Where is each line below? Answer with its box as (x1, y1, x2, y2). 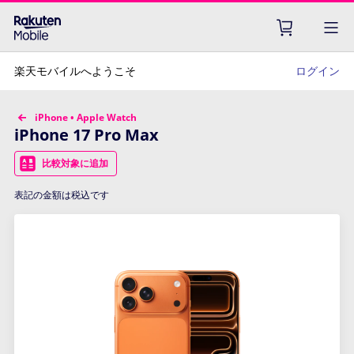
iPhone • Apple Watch (35, 111, 137, 124)
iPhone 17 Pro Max (14, 124, 159, 145)
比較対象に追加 (42, 156, 108, 170)
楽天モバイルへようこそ (14, 63, 136, 78)
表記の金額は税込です (14, 188, 109, 201)
